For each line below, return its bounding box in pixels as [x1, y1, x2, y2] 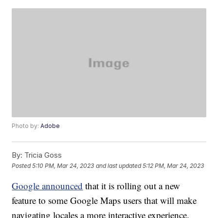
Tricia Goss [22, 150, 62, 160]
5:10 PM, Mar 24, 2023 [32, 162, 94, 169]
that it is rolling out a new [83, 180, 181, 192]
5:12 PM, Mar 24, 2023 [143, 162, 204, 169]
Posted [12, 162, 33, 169]
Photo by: [12, 122, 41, 130]
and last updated [96, 162, 142, 169]
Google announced [12, 180, 83, 192]
